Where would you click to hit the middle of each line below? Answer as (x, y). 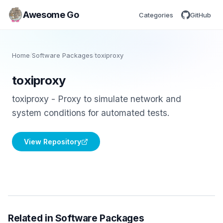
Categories (156, 15)
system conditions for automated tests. (91, 113)
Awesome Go (51, 14)
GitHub (201, 15)
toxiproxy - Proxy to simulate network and (97, 99)
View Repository (53, 142)
